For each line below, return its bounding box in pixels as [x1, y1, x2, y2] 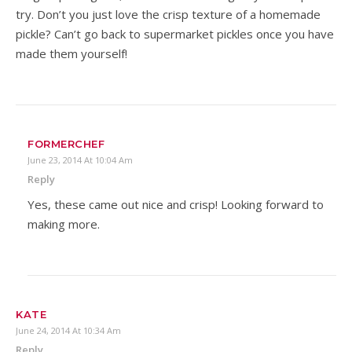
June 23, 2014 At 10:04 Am [27, 153, 133, 166]
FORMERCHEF [27, 137, 104, 150]
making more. [27, 215, 100, 232]
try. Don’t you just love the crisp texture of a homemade [16, 5, 321, 22]
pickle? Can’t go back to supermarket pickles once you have [16, 25, 334, 42]
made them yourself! [16, 45, 127, 61]
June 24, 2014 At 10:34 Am [16, 324, 121, 336]
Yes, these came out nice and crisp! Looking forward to [27, 196, 324, 212]
